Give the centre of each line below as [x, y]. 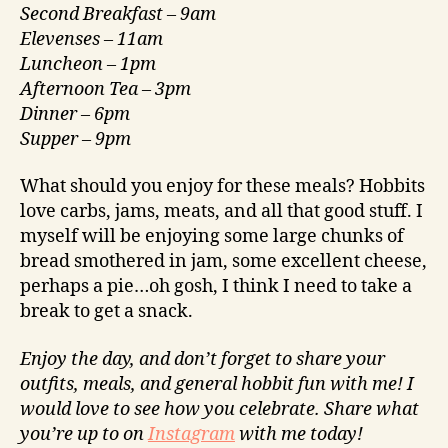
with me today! [301, 434]
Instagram [191, 434]
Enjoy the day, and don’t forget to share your [202, 359]
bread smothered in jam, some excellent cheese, [223, 262]
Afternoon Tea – [87, 89]
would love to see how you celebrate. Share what [219, 409]
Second [51, 14]
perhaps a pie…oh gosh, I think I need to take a [216, 287]
